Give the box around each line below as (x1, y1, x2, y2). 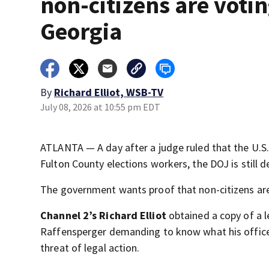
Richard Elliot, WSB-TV (54, 85, 164, 99)
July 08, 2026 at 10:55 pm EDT (40, 101, 161, 113)
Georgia (40, 16, 122, 46)
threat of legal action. (40, 241, 140, 255)
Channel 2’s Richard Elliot (40, 208, 169, 222)
